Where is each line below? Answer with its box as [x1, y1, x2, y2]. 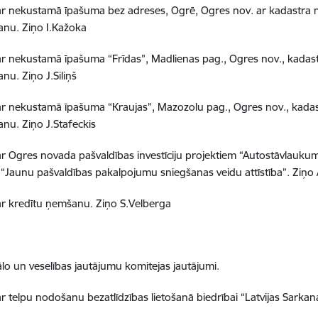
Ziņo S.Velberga [96, 196, 172, 210]
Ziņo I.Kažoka [22, 20, 87, 34]
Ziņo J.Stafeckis [22, 116, 97, 131]
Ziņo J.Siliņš [22, 68, 77, 82]
